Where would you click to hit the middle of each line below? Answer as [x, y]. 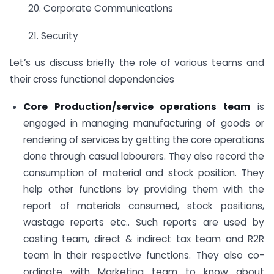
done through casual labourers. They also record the [143, 157]
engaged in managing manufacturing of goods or [143, 124]
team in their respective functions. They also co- [143, 256]
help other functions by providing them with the [143, 190]
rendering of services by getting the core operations [143, 140]
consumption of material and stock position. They [143, 173]
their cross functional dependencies [92, 80]
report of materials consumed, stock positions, [143, 206]
